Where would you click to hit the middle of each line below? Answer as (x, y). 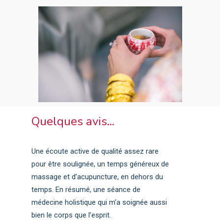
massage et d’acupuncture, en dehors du (97, 177)
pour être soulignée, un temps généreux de (100, 164)
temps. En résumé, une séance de (86, 189)
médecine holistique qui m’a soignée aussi (99, 202)
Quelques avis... (73, 121)
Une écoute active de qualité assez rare (95, 151)
